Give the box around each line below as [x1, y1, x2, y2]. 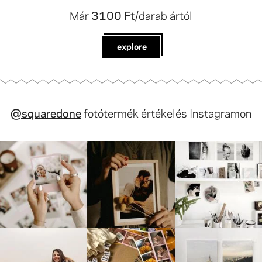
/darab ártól [135, 6, 192, 23]
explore [116, 39, 147, 53]
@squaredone [11, 104, 81, 121]
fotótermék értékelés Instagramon [81, 104, 251, 121]
